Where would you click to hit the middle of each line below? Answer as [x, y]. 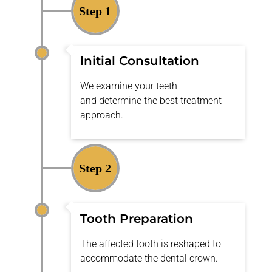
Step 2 [95, 168]
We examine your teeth [129, 86]
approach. [102, 115]
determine [121, 101]
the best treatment [183, 101]
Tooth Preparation [137, 218]
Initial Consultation [140, 61]
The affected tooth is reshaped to [151, 243]
